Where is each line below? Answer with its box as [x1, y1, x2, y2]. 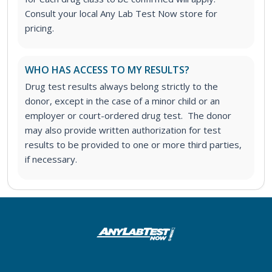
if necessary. [25, 153, 77, 166]
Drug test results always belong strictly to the [25, 80, 218, 93]
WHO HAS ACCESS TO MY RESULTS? [25, 63, 189, 77]
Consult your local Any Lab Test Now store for [25, 7, 217, 20]
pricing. [25, 22, 54, 35]
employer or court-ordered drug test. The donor [25, 109, 231, 122]
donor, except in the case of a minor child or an [25, 95, 220, 107]
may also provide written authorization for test [25, 124, 221, 137]
